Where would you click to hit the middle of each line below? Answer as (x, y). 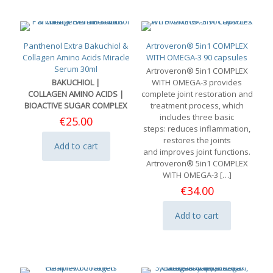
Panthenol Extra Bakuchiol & (76, 45)
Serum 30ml (76, 69)
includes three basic (197, 117)
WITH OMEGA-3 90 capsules (197, 57)
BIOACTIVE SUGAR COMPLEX (76, 105)
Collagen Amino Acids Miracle (76, 57)
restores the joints (197, 140)
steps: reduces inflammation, (197, 128)
